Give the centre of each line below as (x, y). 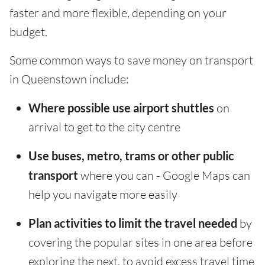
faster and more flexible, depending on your (118, 13)
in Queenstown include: (69, 79)
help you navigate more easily (103, 195)
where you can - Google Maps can (164, 176)
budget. (28, 32)
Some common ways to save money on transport (131, 60)
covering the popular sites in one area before (140, 243)
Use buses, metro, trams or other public (131, 156)
